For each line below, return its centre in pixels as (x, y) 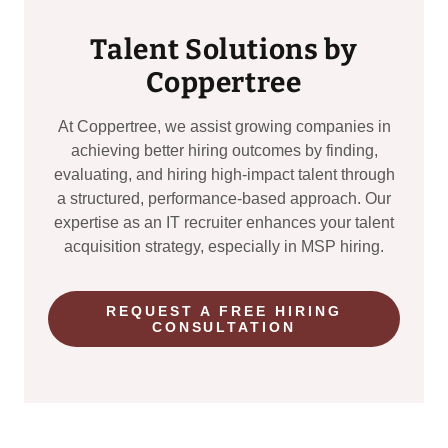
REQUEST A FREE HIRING (224, 310)
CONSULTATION (224, 326)
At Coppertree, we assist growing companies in (224, 126)
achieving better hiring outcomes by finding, (224, 150)
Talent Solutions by (224, 49)
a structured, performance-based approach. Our (224, 198)
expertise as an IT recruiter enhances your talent (224, 222)
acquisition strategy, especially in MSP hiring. (224, 246)
